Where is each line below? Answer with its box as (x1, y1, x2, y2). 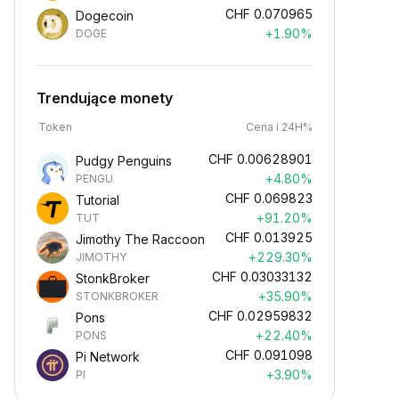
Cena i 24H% (246, 120, 313, 134)
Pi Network (76, 349, 140, 364)
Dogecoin (76, 8, 134, 23)
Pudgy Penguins (76, 153, 172, 168)
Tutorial (76, 192, 119, 208)
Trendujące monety (37, 89, 173, 107)
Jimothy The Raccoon (76, 232, 205, 247)
